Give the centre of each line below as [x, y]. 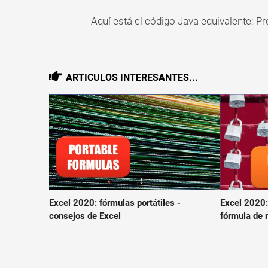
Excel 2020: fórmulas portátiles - [115, 203]
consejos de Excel [85, 216]
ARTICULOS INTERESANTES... [132, 77]
